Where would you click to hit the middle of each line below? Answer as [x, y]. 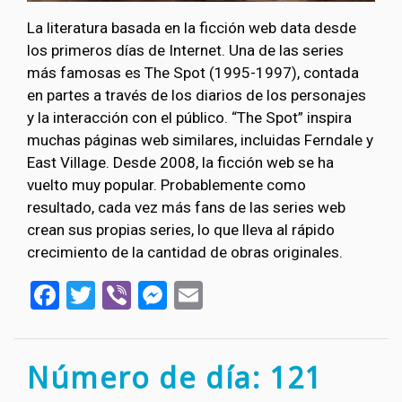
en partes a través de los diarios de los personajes [197, 96]
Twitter [139, 293]
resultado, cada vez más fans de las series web [186, 208]
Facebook [119, 293]
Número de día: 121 [175, 378]
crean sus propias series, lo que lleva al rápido [181, 230]
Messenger [236, 293]
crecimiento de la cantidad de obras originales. [185, 253]
